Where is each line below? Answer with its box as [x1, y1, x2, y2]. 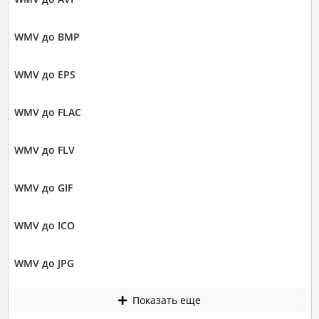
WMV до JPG [14, 256, 74, 270]
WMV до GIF [14, 180, 73, 194]
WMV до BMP [14, 29, 80, 43]
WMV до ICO [14, 218, 75, 232]
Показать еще [130, 293, 201, 308]
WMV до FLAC [14, 105, 81, 119]
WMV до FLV [14, 142, 75, 157]
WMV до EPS [14, 67, 75, 81]
